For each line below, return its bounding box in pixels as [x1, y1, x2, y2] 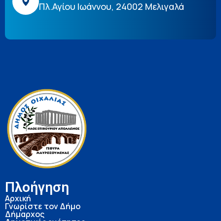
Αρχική [5, 193, 31, 204]
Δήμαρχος [5, 209, 44, 220]
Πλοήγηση [5, 179, 69, 196]
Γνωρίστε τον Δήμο [5, 201, 80, 212]
